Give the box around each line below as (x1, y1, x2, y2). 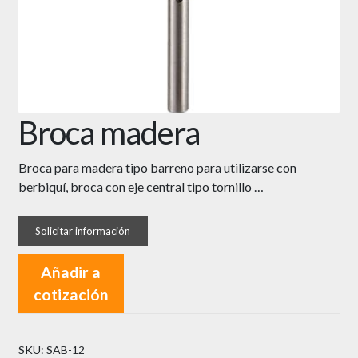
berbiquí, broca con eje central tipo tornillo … (18, 178, 264, 194)
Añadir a (41, 263, 101, 282)
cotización (33, 285, 109, 304)
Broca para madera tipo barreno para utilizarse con (18, 159, 296, 175)
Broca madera (18, 113, 200, 152)
